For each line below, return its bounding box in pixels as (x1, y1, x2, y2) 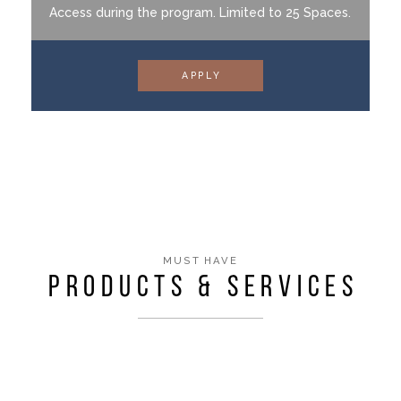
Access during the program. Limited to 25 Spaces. (49, 4, 352, 20)
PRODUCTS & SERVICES (48, 274, 359, 304)
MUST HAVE (163, 254, 238, 268)
